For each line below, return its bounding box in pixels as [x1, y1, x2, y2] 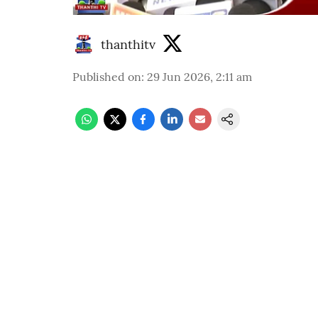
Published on [72, 70, 141, 84]
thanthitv [101, 35, 155, 53]
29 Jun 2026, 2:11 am [147, 70, 252, 84]
